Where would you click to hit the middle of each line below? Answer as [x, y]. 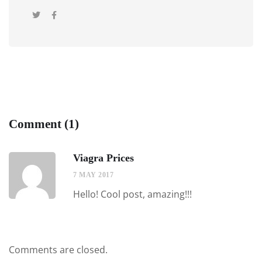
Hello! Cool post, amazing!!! [132, 194]
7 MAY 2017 [93, 175]
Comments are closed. [58, 250]
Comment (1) [44, 124]
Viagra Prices [104, 158]
